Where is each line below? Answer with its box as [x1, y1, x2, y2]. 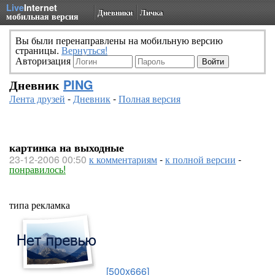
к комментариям [89, 152, 157, 166]
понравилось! [9, 162, 66, 176]
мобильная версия [6, 10, 79, 22]
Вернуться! [61, 43, 107, 57]
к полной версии [165, 152, 236, 166]
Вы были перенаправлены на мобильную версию [15, 33, 223, 47]
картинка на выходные [9, 139, 124, 155]
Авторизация [15, 53, 73, 68]
